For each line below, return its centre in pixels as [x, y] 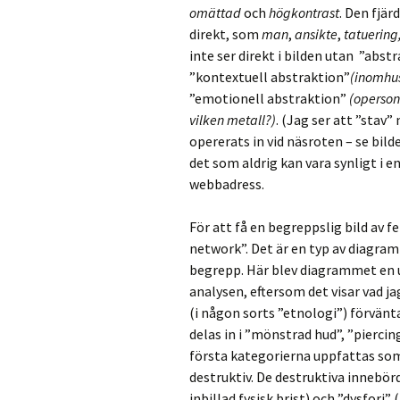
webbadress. [227, 184]
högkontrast [304, 12]
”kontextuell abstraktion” [270, 77]
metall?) [250, 120]
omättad [217, 12]
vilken [207, 120]
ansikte [316, 34]
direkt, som [225, 34]
